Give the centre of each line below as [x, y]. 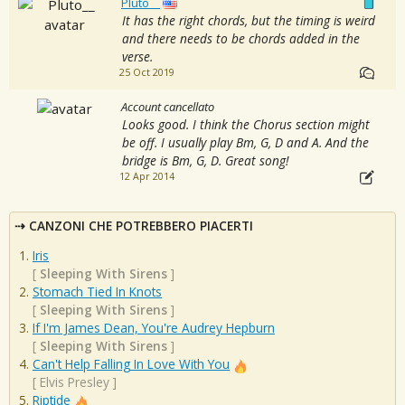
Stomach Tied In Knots [97, 292]
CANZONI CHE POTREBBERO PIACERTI [141, 225]
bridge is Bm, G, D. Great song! [205, 160]
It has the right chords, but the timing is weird [248, 20]
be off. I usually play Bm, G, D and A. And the [245, 142]
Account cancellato [168, 106]
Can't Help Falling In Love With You [131, 364]
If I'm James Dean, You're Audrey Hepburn [154, 328]
